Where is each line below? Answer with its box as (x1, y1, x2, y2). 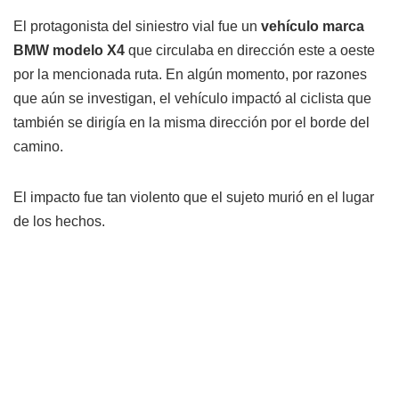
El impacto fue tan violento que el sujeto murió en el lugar (13, 190, 374, 206)
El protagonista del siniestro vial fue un (13, 19, 261, 35)
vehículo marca (261, 19, 364, 35)
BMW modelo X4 (13, 43, 128, 59)
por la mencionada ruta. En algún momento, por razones (13, 67, 367, 83)
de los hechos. (13, 214, 105, 230)
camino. (13, 139, 63, 155)
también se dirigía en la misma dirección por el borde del (13, 115, 370, 131)
